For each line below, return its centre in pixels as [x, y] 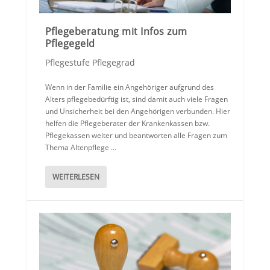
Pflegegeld [70, 44]
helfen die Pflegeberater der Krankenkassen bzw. [127, 124]
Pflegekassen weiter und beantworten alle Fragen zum [136, 136]
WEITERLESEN [76, 177]
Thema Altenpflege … [80, 148]
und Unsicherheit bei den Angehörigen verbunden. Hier [137, 111]
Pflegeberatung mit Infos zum [116, 32]
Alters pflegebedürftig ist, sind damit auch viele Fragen [136, 99]
